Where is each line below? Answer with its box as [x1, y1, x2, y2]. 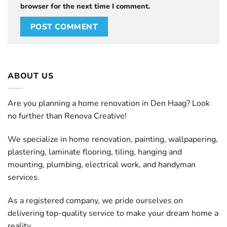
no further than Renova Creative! [8, 110, 127, 122]
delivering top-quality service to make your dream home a [8, 207, 218, 219]
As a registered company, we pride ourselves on [8, 195, 183, 206]
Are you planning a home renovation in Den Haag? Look [8, 98, 210, 109]
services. [8, 172, 40, 183]
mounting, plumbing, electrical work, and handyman [8, 159, 196, 171]
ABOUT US [8, 70, 54, 82]
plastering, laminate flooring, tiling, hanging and [8, 146, 182, 158]
